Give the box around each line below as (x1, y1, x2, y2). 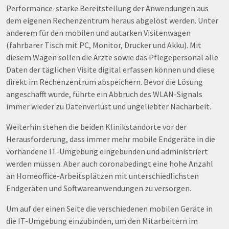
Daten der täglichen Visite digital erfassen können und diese (6, 64, 215, 75)
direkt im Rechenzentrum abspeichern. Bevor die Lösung (6, 76, 203, 87)
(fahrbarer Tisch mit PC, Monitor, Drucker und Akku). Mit (6, 39, 201, 50)
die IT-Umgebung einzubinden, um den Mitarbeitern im (6, 215, 198, 226)
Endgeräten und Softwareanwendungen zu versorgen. (6, 182, 191, 193)
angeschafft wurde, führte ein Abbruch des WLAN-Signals (6, 88, 202, 99)
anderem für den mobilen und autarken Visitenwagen (6, 27, 191, 38)
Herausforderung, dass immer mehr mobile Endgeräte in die (6, 133, 215, 144)
